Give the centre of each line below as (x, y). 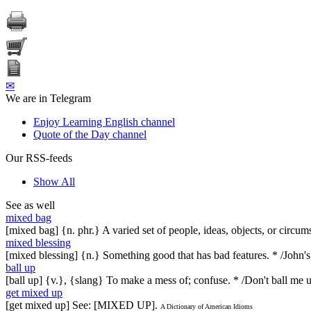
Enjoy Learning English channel (104, 121)
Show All (54, 181)
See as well (30, 205)
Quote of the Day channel (90, 134)
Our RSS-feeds (39, 158)
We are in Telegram (48, 98)
